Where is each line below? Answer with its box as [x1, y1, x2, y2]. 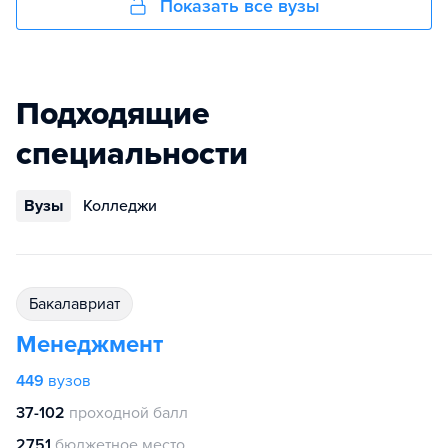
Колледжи [83, 196, 157, 216]
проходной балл [69, 403, 188, 423]
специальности [16, 135, 248, 173]
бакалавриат [38, 294, 120, 314]
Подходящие [16, 95, 210, 133]
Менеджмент [16, 330, 163, 359]
